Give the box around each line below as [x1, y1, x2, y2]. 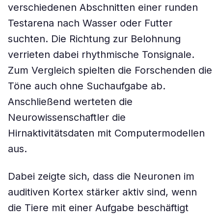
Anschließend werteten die [8, 96, 133, 108]
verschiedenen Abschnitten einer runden [8, 1, 198, 13]
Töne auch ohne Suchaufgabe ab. [8, 80, 165, 92]
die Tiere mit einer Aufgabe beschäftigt [8, 202, 189, 214]
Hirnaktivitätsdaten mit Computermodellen [8, 127, 205, 139]
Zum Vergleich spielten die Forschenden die [8, 64, 212, 76]
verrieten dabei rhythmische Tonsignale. [8, 49, 194, 60]
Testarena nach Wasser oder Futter [8, 17, 172, 29]
